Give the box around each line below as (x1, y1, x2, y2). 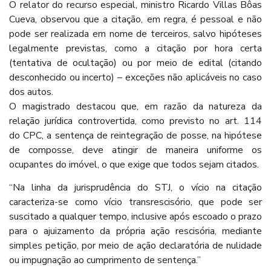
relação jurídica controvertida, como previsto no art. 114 (9, 114, 262, 128)
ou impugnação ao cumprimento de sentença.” (9, 253, 201, 267)
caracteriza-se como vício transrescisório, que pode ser (9, 195, 262, 209)
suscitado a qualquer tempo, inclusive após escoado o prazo (9, 209, 262, 223)
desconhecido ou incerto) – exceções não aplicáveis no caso (9, 70, 262, 84)
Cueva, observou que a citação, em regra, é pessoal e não (9, 12, 262, 26)
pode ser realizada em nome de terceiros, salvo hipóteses (9, 27, 262, 41)
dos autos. (9, 85, 53, 99)
